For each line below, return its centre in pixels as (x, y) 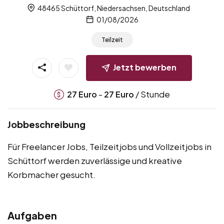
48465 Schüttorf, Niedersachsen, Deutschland (113, 8)
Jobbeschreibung (46, 124)
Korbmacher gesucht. (51, 174)
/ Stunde (152, 94)
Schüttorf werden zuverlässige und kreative (95, 160)
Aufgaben (32, 215)
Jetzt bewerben (145, 67)
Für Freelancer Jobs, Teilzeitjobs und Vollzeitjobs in (109, 146)
